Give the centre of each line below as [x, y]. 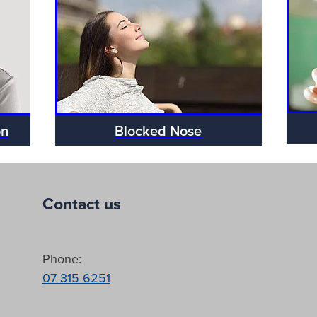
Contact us [82, 203]
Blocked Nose [158, 130]
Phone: [64, 258]
